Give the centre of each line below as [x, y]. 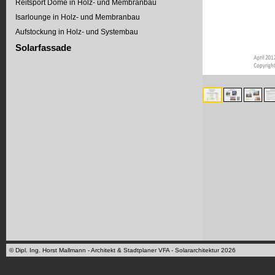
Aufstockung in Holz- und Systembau [77, 32]
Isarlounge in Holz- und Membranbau [78, 17]
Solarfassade [43, 48]
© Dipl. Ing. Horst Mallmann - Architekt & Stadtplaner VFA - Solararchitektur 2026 [122, 250]
